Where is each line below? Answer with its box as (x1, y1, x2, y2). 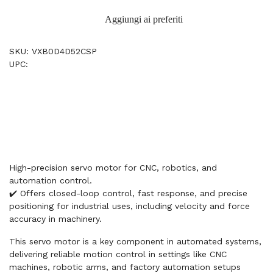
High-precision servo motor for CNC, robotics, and (9, 163, 217, 172)
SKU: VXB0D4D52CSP (9, 46, 97, 56)
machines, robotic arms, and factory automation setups (9, 262, 241, 272)
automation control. (9, 175, 92, 185)
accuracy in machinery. (9, 214, 102, 224)
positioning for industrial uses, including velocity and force (9, 201, 250, 211)
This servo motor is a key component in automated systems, (9, 236, 261, 246)
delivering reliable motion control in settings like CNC (9, 249, 227, 259)
